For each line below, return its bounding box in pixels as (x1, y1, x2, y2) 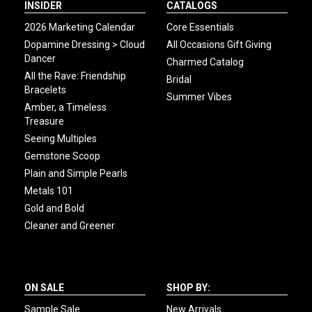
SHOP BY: (166, 282, 210, 294)
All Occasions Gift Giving (166, 39, 272, 51)
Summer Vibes (166, 91, 232, 103)
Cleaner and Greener (24, 220, 115, 232)
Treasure (24, 116, 64, 127)
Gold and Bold (24, 203, 84, 214)
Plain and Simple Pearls (24, 168, 127, 180)
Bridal (166, 74, 192, 86)
